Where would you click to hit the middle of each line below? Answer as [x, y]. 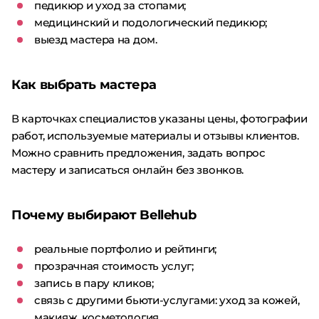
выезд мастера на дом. [96, 39]
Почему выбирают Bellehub [104, 215]
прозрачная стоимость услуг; [114, 266]
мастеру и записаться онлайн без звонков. [128, 169]
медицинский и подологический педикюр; [151, 22]
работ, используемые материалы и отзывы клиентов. [155, 135]
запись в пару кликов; [94, 283]
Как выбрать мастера [84, 84]
